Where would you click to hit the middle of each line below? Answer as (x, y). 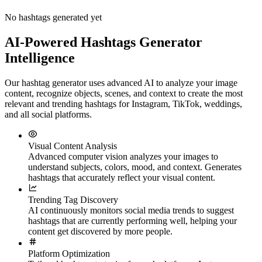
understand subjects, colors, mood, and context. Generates (135, 167)
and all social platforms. (48, 114)
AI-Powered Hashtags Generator (104, 42)
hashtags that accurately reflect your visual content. (122, 177)
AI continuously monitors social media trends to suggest (131, 210)
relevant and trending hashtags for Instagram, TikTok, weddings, (123, 104)
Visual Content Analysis (73, 146)
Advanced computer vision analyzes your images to (123, 156)
